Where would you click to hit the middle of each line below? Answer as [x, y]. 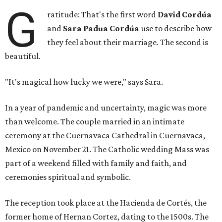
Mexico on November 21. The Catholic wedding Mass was [107, 149]
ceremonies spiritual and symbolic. [68, 177]
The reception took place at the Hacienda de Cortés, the [106, 203]
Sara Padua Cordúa [101, 28]
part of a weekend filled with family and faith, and [96, 163]
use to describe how [176, 28]
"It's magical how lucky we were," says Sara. [84, 82]
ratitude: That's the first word [103, 15]
